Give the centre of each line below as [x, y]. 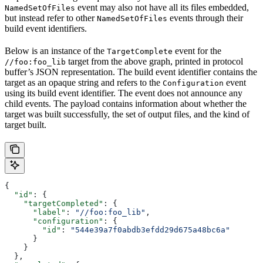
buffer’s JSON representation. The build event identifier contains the [131, 72]
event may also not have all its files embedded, [162, 8]
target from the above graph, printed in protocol [154, 62]
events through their [205, 18]
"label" [35, 213]
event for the [197, 51]
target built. [26, 125]
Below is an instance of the [56, 51]
